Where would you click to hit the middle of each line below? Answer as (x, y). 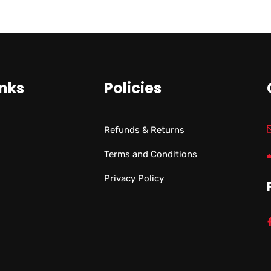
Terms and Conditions (151, 155)
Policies (133, 88)
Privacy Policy (134, 179)
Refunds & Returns (145, 130)
